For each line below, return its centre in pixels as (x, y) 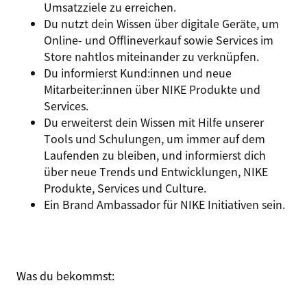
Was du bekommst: (65, 275)
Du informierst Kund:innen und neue (138, 73)
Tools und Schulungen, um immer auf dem (155, 138)
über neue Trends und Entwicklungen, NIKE (156, 171)
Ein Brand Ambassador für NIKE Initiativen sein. (164, 204)
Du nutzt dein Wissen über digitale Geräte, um (161, 23)
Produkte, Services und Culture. (125, 188)
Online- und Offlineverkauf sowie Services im (159, 40)
